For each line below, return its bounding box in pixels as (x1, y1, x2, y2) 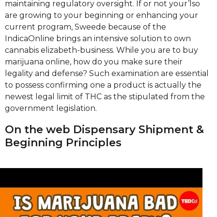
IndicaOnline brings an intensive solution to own (5, 34, 191, 43)
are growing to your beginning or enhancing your (5, 11, 198, 20)
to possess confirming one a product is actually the (5, 80, 201, 90)
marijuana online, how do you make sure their (5, 57, 183, 66)
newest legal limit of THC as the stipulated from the (5, 92, 205, 101)
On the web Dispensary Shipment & (5, 123, 204, 137)
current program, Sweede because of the (5, 22, 166, 31)
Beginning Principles (5, 136, 122, 150)
